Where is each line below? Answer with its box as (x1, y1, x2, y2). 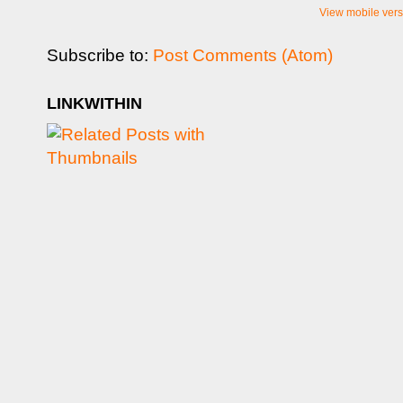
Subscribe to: (47, 46, 153, 66)
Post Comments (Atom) (153, 46, 333, 66)
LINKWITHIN (47, 94, 142, 113)
